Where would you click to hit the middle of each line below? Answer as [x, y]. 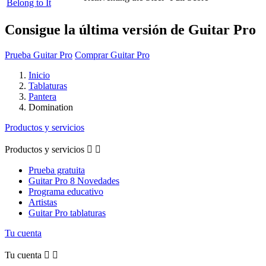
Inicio [39, 75]
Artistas [43, 202]
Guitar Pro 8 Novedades [74, 180]
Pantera [42, 96]
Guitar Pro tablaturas [67, 213]
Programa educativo [66, 191]
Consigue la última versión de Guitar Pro [130, 29]
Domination [51, 107]
